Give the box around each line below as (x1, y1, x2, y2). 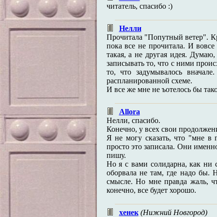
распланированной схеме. (106, 77, 192, 85)
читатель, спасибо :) (106, 2, 172, 10)
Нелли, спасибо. (106, 116, 160, 124)
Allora (119, 108, 140, 116)
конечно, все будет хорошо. (106, 186, 196, 194)
